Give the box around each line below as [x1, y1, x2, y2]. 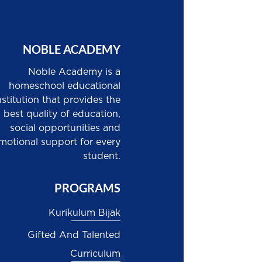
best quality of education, [3, 109, 120, 119]
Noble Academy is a [27, 67, 120, 77]
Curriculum [70, 249, 121, 259]
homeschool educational [8, 81, 120, 91]
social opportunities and [9, 123, 120, 133]
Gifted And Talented [27, 230, 121, 240]
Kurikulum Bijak [49, 208, 121, 218]
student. [82, 151, 120, 161]
